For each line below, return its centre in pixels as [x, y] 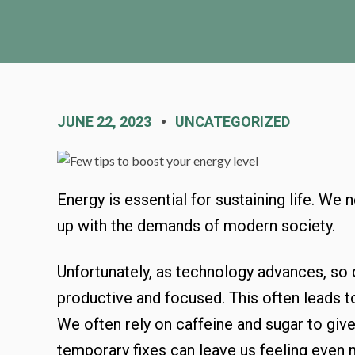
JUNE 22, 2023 [104, 122]
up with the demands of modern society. [198, 225]
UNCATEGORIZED [233, 122]
